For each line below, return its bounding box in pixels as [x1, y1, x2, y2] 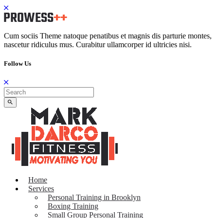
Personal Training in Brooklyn [48, 193, 141, 202]
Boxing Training [48, 202, 98, 211]
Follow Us [4, 60, 31, 68]
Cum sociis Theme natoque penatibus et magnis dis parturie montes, [4, 32, 212, 40]
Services [28, 184, 54, 193]
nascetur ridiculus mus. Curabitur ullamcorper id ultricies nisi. [4, 40, 192, 49]
